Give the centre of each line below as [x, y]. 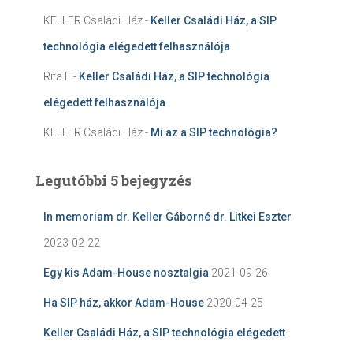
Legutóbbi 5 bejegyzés [113, 180]
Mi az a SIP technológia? [214, 132]
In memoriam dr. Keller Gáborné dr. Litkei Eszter [167, 216]
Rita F [57, 76]
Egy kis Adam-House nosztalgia [126, 272]
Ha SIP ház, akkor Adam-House [124, 302]
